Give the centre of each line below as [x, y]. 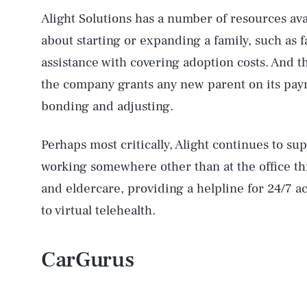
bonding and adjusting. [107, 106]
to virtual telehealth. [98, 210]
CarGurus [88, 260]
